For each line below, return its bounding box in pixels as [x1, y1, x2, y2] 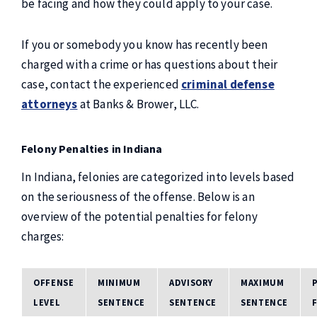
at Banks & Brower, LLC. [77, 96, 200, 112]
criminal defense [181, 76, 275, 92]
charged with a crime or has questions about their [21, 57, 278, 72]
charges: [21, 229, 64, 244]
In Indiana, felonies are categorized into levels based [21, 169, 295, 185]
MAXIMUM [241, 277, 284, 288]
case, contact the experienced [21, 76, 182, 92]
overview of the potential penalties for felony [21, 209, 258, 224]
